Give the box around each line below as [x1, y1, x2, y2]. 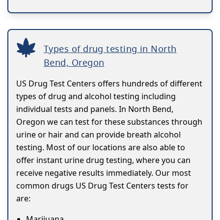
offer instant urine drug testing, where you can [16, 155, 191, 166]
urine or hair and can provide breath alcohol [16, 129, 181, 140]
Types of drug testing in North [44, 43, 177, 55]
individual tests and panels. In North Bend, [16, 104, 173, 115]
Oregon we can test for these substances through [16, 116, 202, 128]
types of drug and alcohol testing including [16, 91, 176, 102]
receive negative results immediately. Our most [16, 167, 191, 179]
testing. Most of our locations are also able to [16, 142, 185, 153]
